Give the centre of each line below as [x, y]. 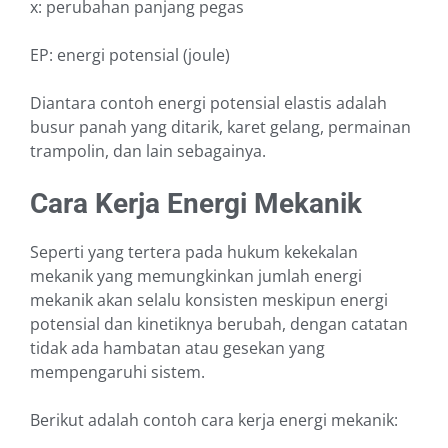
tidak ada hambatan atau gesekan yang [177, 348]
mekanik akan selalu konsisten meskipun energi [209, 300]
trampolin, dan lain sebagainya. [150, 151]
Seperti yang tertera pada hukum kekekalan [194, 252]
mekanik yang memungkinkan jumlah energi [196, 276]
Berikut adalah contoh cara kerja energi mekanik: [214, 420]
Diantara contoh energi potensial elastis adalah [208, 103]
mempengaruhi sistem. [119, 372]
